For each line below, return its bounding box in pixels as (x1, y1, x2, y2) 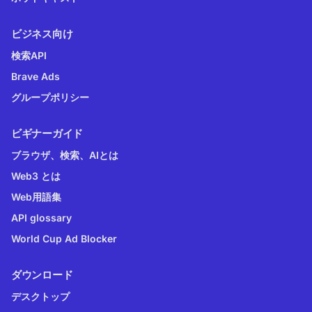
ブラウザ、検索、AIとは (11, 149, 118, 162)
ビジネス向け (11, 27, 73, 41)
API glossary (11, 212, 72, 224)
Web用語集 (11, 191, 61, 203)
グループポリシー (11, 91, 89, 104)
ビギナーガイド (11, 127, 83, 141)
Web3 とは (11, 170, 61, 182)
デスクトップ (11, 290, 70, 303)
